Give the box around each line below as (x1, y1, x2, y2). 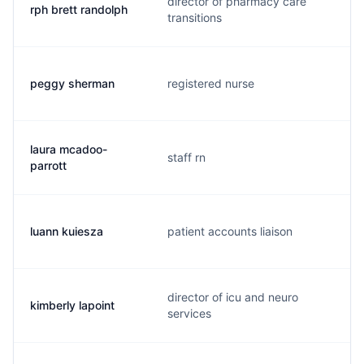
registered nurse (167, 76, 254, 90)
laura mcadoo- (30, 142, 107, 156)
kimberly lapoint (30, 298, 115, 312)
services (167, 306, 211, 320)
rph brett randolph (30, 2, 128, 16)
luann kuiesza (30, 224, 103, 238)
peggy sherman (30, 76, 115, 90)
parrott (30, 158, 67, 172)
